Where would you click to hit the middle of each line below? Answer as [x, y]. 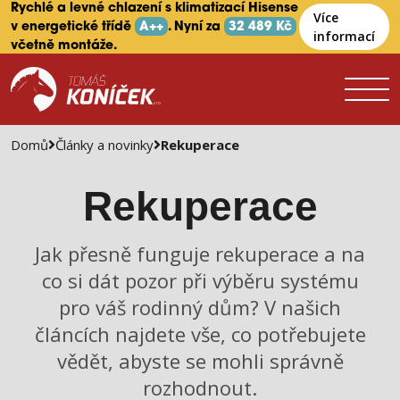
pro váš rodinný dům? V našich [200, 307]
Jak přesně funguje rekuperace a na [200, 254]
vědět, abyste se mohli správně [200, 361]
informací [344, 36]
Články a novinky [104, 145]
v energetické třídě [73, 27]
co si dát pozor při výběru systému [200, 280]
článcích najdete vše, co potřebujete [200, 334]
